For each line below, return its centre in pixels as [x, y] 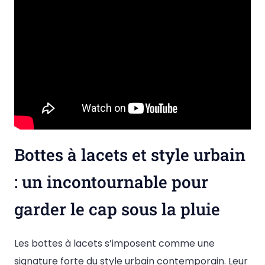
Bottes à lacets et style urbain [130, 155]
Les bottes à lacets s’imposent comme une [114, 243]
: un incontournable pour [111, 182]
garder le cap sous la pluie [117, 209]
